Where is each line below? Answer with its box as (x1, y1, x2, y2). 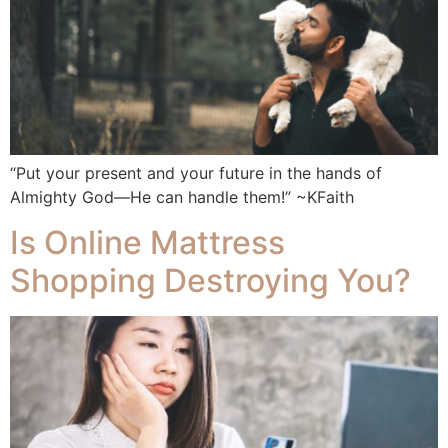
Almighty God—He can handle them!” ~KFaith (10, 187, 354, 208)
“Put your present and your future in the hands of (10, 163, 382, 184)
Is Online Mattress (10, 222, 285, 262)
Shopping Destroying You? (10, 260, 411, 300)
